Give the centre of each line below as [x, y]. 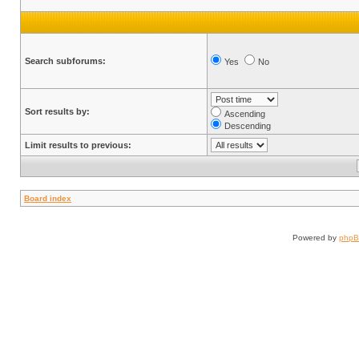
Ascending [245, 114]
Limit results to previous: [78, 145]
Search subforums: [65, 61]
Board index [48, 198]
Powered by [316, 238]
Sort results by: [57, 111]
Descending [248, 126]
